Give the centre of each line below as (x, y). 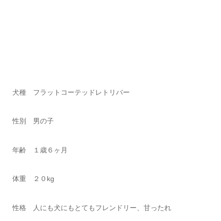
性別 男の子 (33, 121)
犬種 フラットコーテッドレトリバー (71, 92)
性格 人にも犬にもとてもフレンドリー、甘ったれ (92, 207)
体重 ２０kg (33, 179)
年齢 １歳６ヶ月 (40, 150)
